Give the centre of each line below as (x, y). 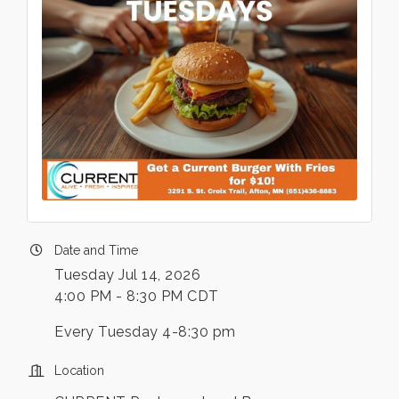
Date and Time (96, 250)
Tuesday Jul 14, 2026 (127, 274)
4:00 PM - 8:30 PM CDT (137, 296)
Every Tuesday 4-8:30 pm (145, 331)
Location (79, 370)
